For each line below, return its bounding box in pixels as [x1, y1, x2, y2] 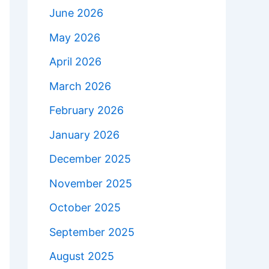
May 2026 [49, 31, 100, 44]
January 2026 [49, 128, 119, 141]
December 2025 [49, 153, 131, 165]
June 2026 [49, 7, 103, 19]
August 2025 [49, 250, 114, 262]
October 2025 [49, 201, 121, 214]
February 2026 [49, 104, 124, 116]
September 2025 [49, 225, 134, 238]
